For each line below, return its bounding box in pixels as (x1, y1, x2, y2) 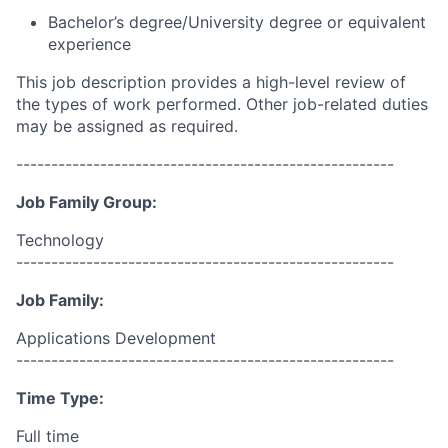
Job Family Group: (16, 192, 157, 212)
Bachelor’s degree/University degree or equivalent (48, 12, 426, 32)
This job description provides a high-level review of (16, 72, 406, 92)
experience (48, 34, 131, 54)
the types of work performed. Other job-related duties (16, 94, 428, 114)
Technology (16, 230, 104, 250)
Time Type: (16, 388, 104, 408)
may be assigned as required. (16, 116, 238, 136)
